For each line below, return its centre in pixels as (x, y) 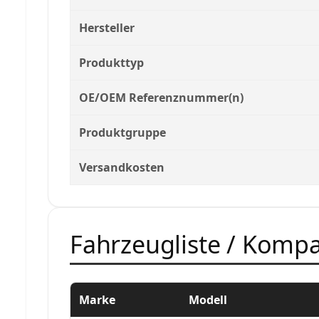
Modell (208, 299)
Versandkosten (122, 167)
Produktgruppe (122, 132)
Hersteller (107, 27)
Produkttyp (111, 62)
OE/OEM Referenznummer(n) (161, 97)
